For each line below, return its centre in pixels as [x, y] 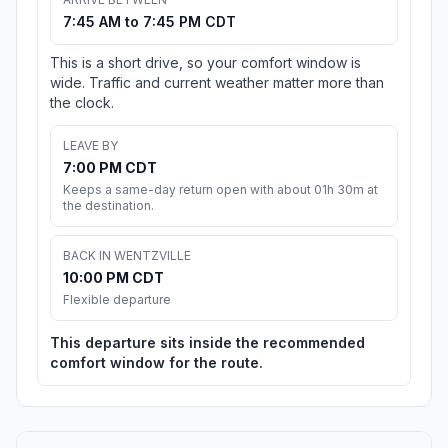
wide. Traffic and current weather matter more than [217, 83]
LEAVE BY [90, 146]
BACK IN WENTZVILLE [127, 256]
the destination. [108, 206]
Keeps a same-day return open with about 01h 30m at [220, 190]
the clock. [82, 103]
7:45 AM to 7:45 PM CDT [149, 22]
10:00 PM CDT [113, 278]
